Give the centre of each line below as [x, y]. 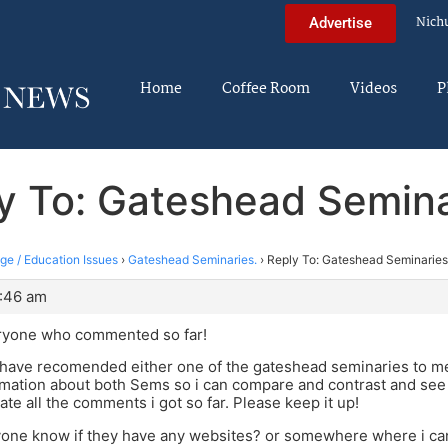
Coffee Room [266, 89]
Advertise [340, 22]
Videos [373, 89]
